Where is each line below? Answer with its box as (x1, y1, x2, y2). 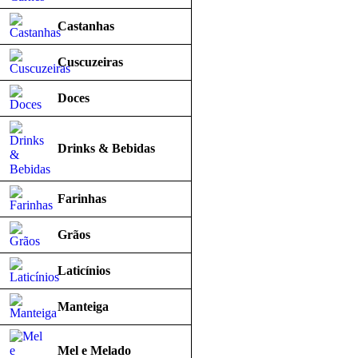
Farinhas (58, 192, 106, 205)
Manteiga (58, 300, 109, 313)
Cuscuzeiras (58, 55, 123, 69)
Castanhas (58, 19, 114, 33)
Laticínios (58, 264, 110, 277)
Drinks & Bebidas (58, 141, 155, 155)
